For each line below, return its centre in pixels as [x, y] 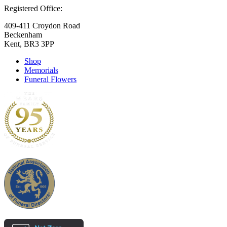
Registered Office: [33, 8]
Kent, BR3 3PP [29, 44]
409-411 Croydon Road [42, 25]
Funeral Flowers [50, 79]
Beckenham [23, 34]
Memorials [41, 70]
